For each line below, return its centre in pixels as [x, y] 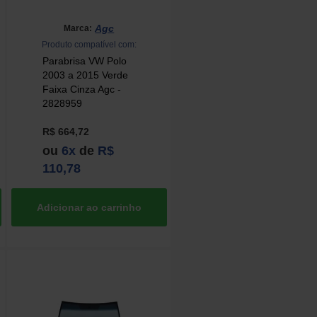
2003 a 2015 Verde [86, 75]
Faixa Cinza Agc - [82, 90]
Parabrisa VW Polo [85, 61]
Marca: [78, 28]
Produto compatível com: [89, 45]
